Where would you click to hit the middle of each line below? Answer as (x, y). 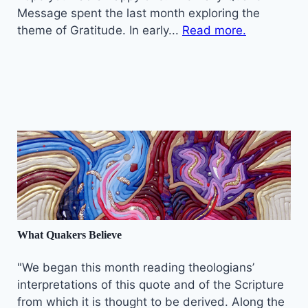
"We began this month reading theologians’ (136, 267)
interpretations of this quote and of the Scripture (151, 284)
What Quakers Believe (69, 234)
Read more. (214, 30)
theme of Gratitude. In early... (100, 30)
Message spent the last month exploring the (139, 13)
